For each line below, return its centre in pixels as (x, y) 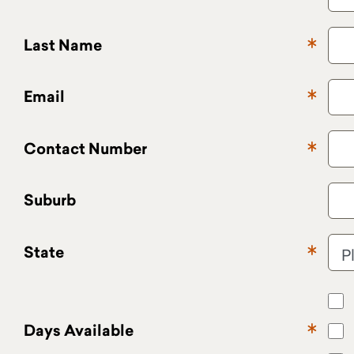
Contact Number (85, 148)
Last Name (63, 45)
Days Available (79, 331)
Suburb (50, 200)
